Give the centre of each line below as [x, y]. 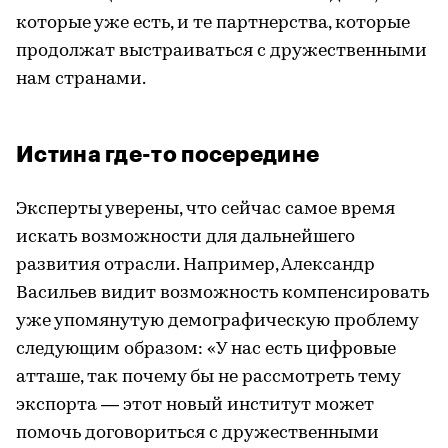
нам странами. [81, 80]
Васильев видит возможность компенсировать [222, 294]
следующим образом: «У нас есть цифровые [206, 350]
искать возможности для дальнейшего [185, 238]
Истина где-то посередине [168, 155]
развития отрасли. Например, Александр [195, 266]
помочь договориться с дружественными [197, 434]
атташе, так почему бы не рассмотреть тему [208, 378]
